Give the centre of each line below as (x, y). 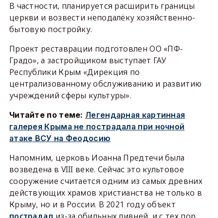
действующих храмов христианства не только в (105, 193)
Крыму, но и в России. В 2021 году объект (92, 204)
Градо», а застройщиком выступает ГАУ (88, 60)
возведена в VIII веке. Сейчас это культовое (96, 169)
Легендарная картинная (135, 115)
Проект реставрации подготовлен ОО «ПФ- (96, 49)
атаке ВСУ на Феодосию (60, 138)
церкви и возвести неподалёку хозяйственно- (102, 18)
